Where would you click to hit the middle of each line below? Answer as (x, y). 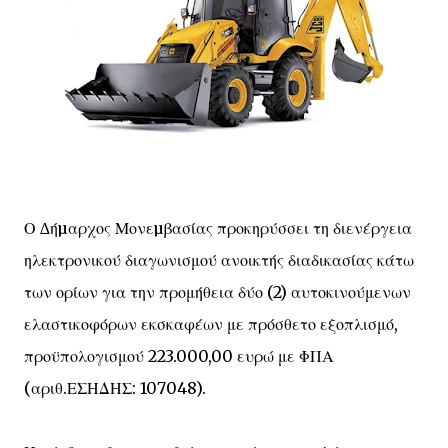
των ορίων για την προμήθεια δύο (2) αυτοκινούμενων (217, 292)
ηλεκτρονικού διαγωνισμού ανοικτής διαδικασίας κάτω (219, 260)
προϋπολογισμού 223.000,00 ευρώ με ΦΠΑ (179, 356)
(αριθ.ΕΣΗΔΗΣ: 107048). (115, 388)
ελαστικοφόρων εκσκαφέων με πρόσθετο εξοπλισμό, (211, 324)
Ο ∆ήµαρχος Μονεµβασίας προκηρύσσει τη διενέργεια (218, 228)
